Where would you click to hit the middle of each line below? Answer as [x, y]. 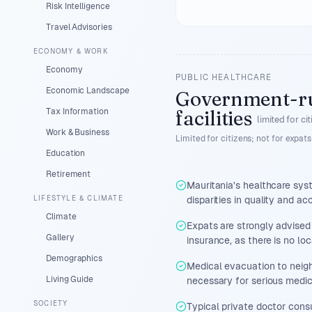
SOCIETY [51, 303]
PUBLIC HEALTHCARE [224, 77]
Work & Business [78, 132]
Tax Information [77, 111]
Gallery [60, 237]
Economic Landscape [88, 91]
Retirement [69, 174]
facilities [214, 118]
